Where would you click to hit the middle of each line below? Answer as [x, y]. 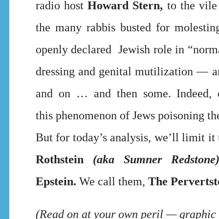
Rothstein [64, 159]
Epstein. [56, 181]
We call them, [112, 181]
